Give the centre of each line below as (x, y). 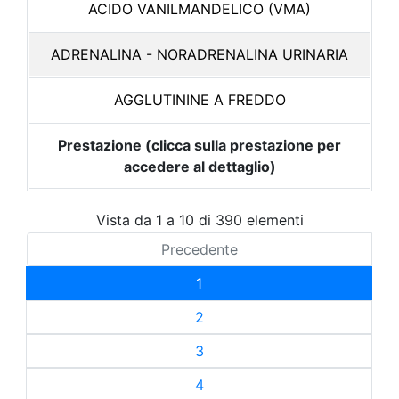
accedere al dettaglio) (199, 167)
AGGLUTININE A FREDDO (199, 100)
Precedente (199, 249)
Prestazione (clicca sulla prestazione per (199, 145)
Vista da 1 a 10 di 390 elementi (199, 220)
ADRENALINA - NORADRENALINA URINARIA (199, 54)
